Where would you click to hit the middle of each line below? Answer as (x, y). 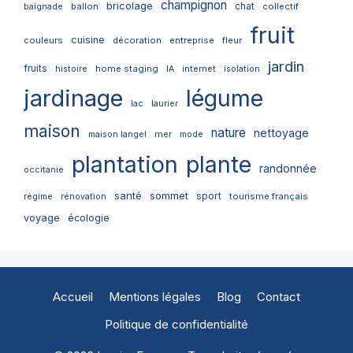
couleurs (43, 41)
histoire (71, 69)
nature (229, 133)
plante (219, 165)
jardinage (73, 98)
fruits (35, 69)
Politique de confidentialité (176, 325)
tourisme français (269, 197)
